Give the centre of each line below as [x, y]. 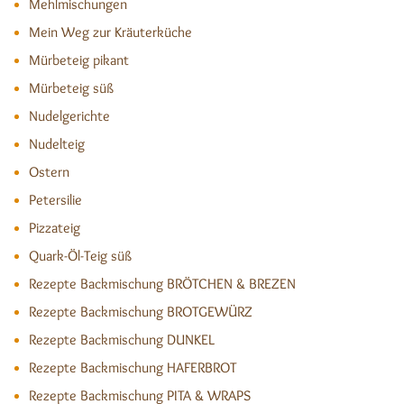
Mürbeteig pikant [79, 60]
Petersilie [55, 200]
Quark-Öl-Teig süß [80, 256]
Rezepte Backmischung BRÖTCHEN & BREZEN [162, 284]
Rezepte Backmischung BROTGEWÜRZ [141, 312]
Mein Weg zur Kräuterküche [110, 32]
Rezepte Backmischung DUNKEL [122, 340]
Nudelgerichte [69, 116]
